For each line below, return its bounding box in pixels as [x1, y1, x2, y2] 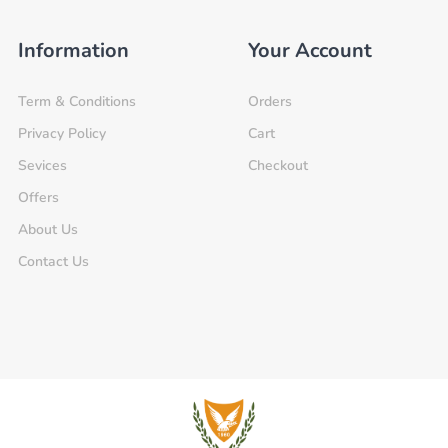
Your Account [248, 36, 373, 64]
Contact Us [17, 251, 89, 271]
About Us [17, 219, 78, 239]
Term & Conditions [17, 91, 136, 111]
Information [17, 36, 129, 64]
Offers [17, 187, 59, 207]
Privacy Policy [17, 123, 106, 143]
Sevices [17, 155, 67, 175]
